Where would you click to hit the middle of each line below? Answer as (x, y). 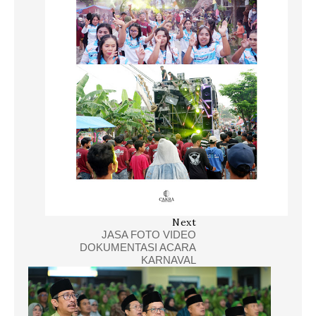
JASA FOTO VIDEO (149, 235)
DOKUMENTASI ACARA (138, 248)
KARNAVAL (169, 260)
